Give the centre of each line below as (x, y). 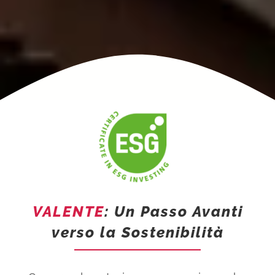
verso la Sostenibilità (137, 232)
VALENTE (68, 211)
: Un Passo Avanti (173, 211)
